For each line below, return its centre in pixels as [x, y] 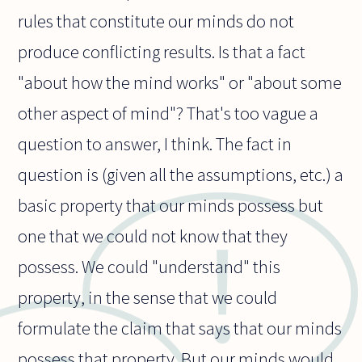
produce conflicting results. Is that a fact [162, 52]
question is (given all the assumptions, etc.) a [181, 175]
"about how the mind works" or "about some [180, 83]
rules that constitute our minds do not [156, 21]
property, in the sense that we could [148, 298]
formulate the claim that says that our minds [180, 328]
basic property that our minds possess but [171, 206]
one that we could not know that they [153, 236]
